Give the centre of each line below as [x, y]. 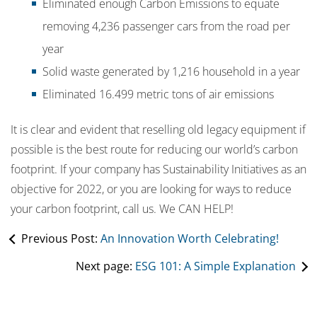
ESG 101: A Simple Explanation [215, 266]
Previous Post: [61, 239]
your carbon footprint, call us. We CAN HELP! [122, 209]
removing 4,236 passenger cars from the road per [166, 27]
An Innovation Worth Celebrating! [190, 239]
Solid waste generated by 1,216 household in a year [171, 72]
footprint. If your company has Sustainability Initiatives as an [158, 169]
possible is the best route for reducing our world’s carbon [154, 150]
